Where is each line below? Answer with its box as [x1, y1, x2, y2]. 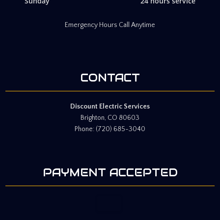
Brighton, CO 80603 [81, 113, 139, 122]
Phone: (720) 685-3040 [75, 125, 145, 133]
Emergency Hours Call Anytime [65, 21, 155, 29]
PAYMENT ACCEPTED [42, 165, 178, 179]
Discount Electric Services [70, 102, 150, 110]
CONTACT [80, 70, 140, 84]
